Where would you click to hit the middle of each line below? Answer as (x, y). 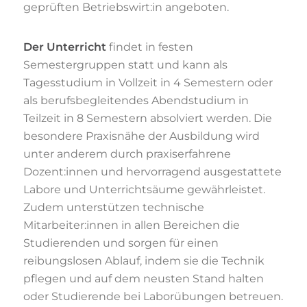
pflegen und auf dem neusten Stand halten (143, 279)
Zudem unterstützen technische (113, 208)
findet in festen (149, 47)
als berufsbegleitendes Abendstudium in (136, 101)
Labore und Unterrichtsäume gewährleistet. (144, 190)
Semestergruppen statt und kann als (125, 65)
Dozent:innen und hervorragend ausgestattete (152, 172)
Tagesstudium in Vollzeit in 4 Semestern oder (148, 83)
